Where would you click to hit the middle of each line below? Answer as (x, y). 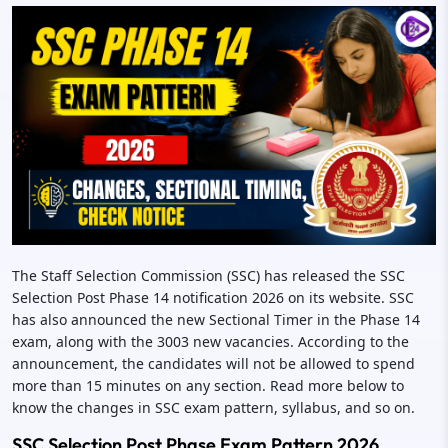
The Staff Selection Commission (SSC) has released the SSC (208, 275)
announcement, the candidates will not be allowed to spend (213, 363)
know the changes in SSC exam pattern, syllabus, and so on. (213, 407)
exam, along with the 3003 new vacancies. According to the (210, 341)
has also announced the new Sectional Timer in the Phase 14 (216, 319)
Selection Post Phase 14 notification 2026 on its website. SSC (213, 297)
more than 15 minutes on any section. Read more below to (208, 385)
